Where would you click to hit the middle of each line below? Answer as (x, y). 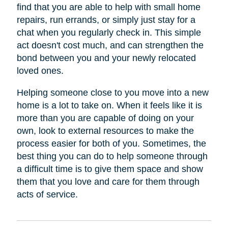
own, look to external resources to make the (105, 131)
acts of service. (47, 194)
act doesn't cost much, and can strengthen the (110, 45)
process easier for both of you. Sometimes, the (111, 143)
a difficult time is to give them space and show (110, 169)
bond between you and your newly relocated (106, 58)
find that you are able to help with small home (108, 7)
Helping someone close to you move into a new (112, 92)
